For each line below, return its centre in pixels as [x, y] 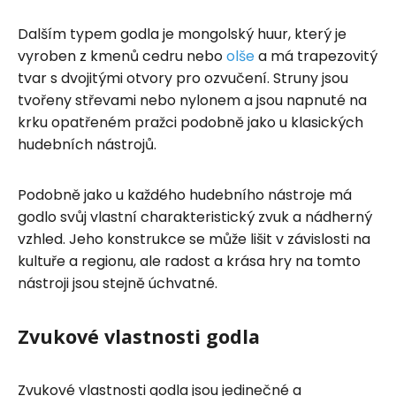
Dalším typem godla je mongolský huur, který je [182, 34]
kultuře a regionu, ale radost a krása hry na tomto [189, 261]
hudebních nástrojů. [87, 144]
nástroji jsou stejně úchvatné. [118, 283]
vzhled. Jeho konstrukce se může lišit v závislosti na [194, 239]
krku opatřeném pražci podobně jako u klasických [190, 122]
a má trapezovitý [316, 56]
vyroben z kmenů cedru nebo [122, 56]
